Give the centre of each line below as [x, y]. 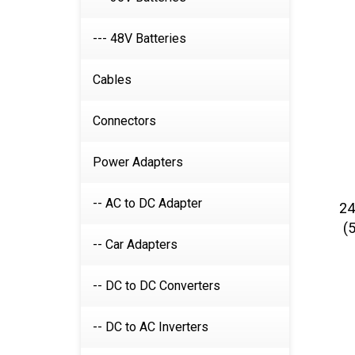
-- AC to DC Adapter [147, 203]
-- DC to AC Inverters [151, 327]
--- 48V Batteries [139, 38]
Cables [112, 80]
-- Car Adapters [135, 244]
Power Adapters [138, 162]
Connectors [124, 121]
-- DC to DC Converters [157, 286]
